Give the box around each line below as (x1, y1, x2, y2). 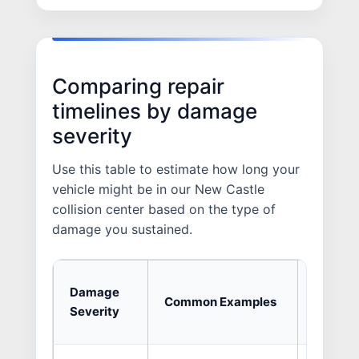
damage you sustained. (52, 220, 192, 237)
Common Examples (164, 293, 276, 309)
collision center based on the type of (52, 200, 276, 217)
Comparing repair (52, 74, 224, 99)
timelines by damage (52, 99, 257, 124)
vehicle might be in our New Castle (52, 180, 264, 197)
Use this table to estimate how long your (52, 160, 300, 177)
